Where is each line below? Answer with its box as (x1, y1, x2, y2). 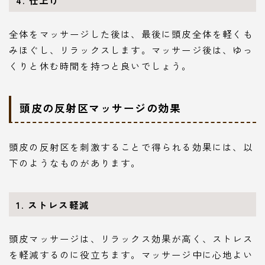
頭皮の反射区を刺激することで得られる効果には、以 (9, 140, 253, 153)
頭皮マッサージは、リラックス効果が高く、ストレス (9, 232, 253, 245)
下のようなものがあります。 (9, 156, 141, 169)
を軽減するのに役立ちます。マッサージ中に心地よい (9, 248, 253, 261)
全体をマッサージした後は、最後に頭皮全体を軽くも (9, 27, 253, 41)
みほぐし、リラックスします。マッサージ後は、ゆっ (9, 43, 253, 57)
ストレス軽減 (27, 198, 90, 211)
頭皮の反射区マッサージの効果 (20, 99, 181, 115)
